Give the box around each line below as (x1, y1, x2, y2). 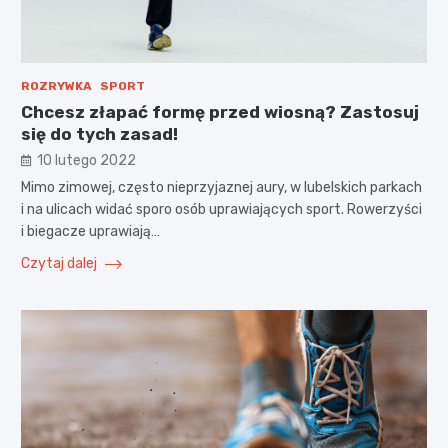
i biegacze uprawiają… (20, 222, 160, 240)
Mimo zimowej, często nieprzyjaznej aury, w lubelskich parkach (20, 178, 422, 196)
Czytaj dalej (20, 254, 100, 272)
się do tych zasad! (20, 123, 178, 144)
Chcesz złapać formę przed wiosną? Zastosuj (20, 101, 419, 122)
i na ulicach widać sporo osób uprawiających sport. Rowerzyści (20, 200, 422, 218)
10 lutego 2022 (36, 151, 136, 169)
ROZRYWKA (20, 78, 92, 93)
